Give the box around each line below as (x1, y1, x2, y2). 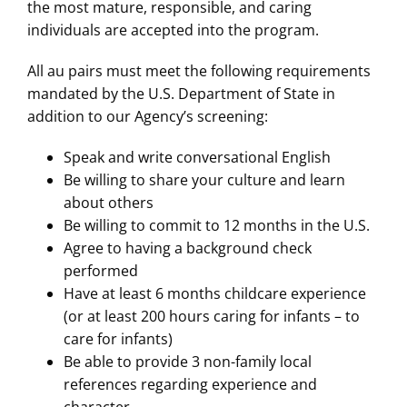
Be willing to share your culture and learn (64, 170, 345, 191)
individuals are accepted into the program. (27, 20, 319, 41)
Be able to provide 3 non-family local (64, 352, 312, 372)
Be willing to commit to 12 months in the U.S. (64, 215, 370, 236)
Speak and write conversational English (64, 147, 331, 168)
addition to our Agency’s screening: (27, 106, 268, 127)
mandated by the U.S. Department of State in (27, 84, 335, 104)
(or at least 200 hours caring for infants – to (64, 306, 360, 327)
